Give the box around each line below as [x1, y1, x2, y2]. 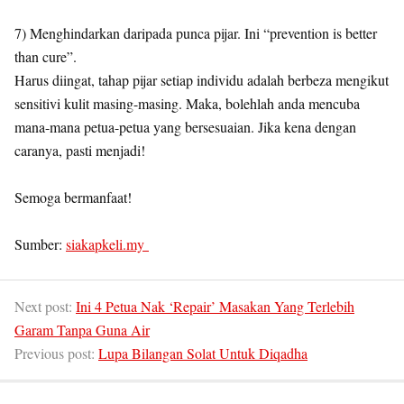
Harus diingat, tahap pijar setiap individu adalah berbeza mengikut [14, 69, 389, 89]
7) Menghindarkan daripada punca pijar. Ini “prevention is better [14, 23, 377, 42]
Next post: [14, 296, 76, 316]
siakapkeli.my [66, 234, 149, 253]
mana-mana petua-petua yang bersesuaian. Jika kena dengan [14, 116, 356, 136]
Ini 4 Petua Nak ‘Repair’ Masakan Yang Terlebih [76, 296, 354, 316]
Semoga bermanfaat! [14, 187, 132, 207]
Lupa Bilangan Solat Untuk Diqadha [98, 343, 308, 363]
